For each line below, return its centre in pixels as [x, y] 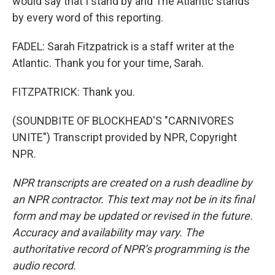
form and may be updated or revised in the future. [133, 216]
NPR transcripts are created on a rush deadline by [132, 183]
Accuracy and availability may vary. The [108, 232]
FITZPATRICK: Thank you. [74, 92]
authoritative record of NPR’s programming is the [131, 249]
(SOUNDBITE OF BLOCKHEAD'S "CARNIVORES [123, 121]
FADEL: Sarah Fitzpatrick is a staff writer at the [123, 46]
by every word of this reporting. [88, 17]
